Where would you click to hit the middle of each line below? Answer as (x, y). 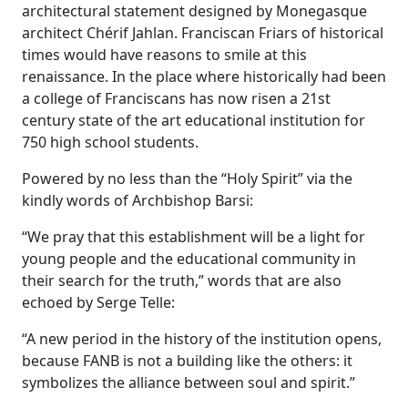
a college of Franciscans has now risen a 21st (176, 98)
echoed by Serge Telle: (98, 302)
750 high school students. (110, 142)
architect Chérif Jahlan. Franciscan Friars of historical (203, 33)
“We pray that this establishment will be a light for (194, 237)
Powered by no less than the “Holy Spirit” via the (187, 178)
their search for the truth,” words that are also (182, 280)
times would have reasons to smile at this (164, 55)
